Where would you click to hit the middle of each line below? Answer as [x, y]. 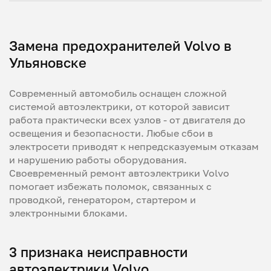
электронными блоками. [68, 213]
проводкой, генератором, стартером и [103, 200]
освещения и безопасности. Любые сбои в [111, 133]
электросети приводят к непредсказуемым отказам [134, 146]
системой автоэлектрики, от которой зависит [119, 106]
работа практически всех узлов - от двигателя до [127, 120]
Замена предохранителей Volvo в [120, 46]
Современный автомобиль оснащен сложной [118, 93]
